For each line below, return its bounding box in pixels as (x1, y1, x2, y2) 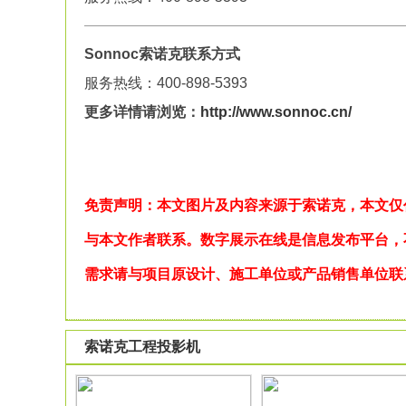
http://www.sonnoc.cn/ (200, 104, 352, 120)
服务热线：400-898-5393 (84, 75, 247, 91)
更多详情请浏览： (84, 104, 200, 120)
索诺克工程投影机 (84, 339, 200, 354)
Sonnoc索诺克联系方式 (84, 46, 240, 62)
